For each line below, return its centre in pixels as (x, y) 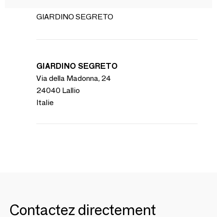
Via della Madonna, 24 (74, 78)
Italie (45, 102)
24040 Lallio (58, 90)
